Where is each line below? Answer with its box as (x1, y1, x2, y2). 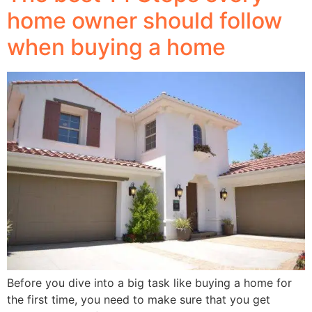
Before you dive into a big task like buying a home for (7, 275, 292, 290)
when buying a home (7, 33, 226, 61)
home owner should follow (7, 6, 282, 34)
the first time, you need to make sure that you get (7, 292, 270, 306)
